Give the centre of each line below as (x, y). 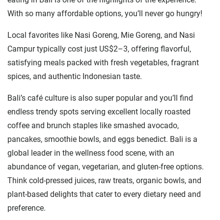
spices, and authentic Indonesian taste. (75, 77)
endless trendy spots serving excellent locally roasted (99, 112)
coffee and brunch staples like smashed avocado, (93, 126)
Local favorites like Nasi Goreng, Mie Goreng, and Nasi (101, 35)
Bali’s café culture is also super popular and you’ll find (100, 98)
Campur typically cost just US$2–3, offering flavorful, (99, 49)
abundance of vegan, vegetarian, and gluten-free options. (106, 167)
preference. (27, 208)
